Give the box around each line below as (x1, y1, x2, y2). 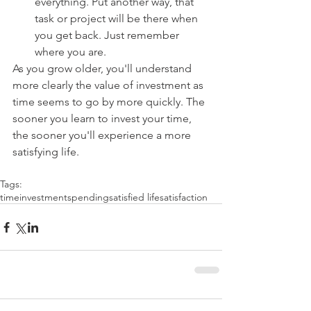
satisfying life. (12, 145, 79, 158)
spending (67, 191, 109, 203)
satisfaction (160, 191, 208, 203)
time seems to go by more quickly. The (12, 95, 208, 108)
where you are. (35, 45, 109, 58)
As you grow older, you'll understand (12, 62, 194, 75)
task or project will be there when (35, 12, 201, 25)
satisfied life (109, 191, 160, 203)
